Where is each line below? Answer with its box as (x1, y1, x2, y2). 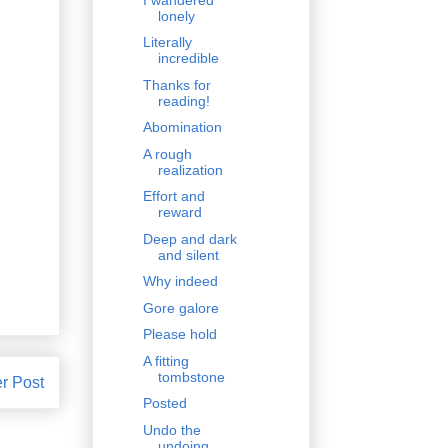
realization (157, 161, 223, 178)
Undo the (142, 421, 201, 438)
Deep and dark (142, 230, 237, 247)
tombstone (157, 368, 225, 385)
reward (157, 204, 202, 221)
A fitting (142, 352, 189, 369)
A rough (142, 145, 192, 162)
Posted (142, 395, 187, 412)
